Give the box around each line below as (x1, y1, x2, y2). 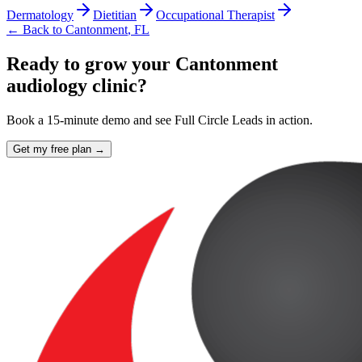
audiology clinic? (6, 74, 147, 96)
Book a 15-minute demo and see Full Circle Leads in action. (6, 112, 313, 127)
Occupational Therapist (156, 8, 275, 23)
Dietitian (93, 8, 137, 23)
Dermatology (6, 8, 74, 23)
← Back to (6, 23, 65, 37)
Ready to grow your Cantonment (6, 53, 278, 74)
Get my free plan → (13, 142, 105, 155)
